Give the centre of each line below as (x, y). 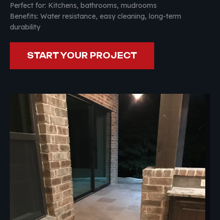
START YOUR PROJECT (82, 56)
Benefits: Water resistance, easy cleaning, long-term (96, 16)
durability (25, 27)
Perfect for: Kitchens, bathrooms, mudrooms (83, 6)
